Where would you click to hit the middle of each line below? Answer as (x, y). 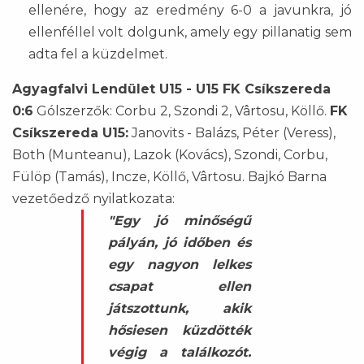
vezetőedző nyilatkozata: (93, 198)
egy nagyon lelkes (179, 264)
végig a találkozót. (179, 352)
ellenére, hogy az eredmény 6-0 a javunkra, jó (190, 10)
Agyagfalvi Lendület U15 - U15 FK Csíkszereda (171, 89)
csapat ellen (179, 286)
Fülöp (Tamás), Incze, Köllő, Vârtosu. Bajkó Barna (169, 176)
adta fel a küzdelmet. (98, 54)
